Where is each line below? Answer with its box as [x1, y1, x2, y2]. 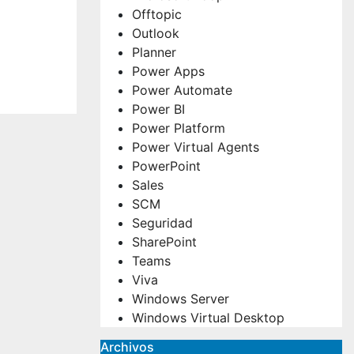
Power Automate [132, 81, 232, 98]
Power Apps [132, 62, 205, 79]
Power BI [132, 100, 185, 117]
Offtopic [132, 6, 182, 22]
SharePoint [132, 233, 197, 250]
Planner [132, 43, 176, 60]
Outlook [132, 24, 179, 41]
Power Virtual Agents [132, 138, 259, 155]
